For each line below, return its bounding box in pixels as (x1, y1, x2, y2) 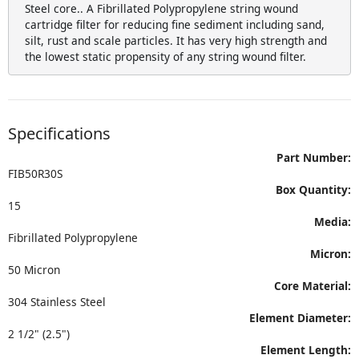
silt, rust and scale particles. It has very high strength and (25, 33, 327, 48)
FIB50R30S (8, 166, 63, 181)
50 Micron (8, 262, 60, 277)
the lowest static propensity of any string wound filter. (25, 49, 306, 64)
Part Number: (276, 150, 351, 165)
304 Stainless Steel (8, 294, 106, 309)
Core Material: (274, 278, 351, 293)
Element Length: (260, 342, 351, 357)
